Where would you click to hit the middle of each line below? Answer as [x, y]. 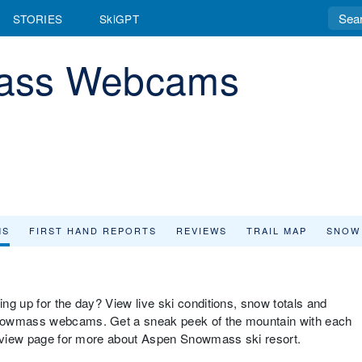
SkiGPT [119, 18]
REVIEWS [202, 230]
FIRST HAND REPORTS [93, 230]
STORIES [38, 18]
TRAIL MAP [277, 230]
